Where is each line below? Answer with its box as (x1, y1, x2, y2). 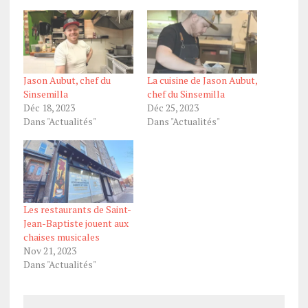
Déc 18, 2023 (23, 100, 75, 114)
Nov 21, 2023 (23, 244, 76, 258)
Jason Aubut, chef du (23, 73, 111, 87)
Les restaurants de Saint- (23, 203, 131, 217)
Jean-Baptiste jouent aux (23, 217, 129, 230)
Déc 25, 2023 (146, 100, 199, 114)
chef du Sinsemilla (146, 87, 225, 100)
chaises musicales (23, 230, 100, 244)
